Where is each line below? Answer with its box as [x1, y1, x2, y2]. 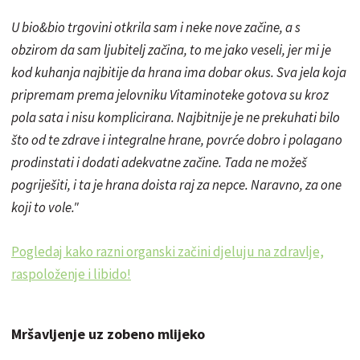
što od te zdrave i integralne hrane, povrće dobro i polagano [11, 130, 342, 149]
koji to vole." [11, 198, 79, 216]
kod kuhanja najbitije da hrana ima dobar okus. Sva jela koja [11, 63, 346, 81]
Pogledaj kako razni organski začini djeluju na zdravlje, [11, 242, 324, 260]
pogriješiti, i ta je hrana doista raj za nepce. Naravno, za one [11, 175, 342, 194]
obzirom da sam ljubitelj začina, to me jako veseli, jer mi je [11, 40, 331, 59]
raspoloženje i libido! [11, 264, 131, 283]
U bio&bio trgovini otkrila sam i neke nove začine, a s [11, 18, 301, 36]
